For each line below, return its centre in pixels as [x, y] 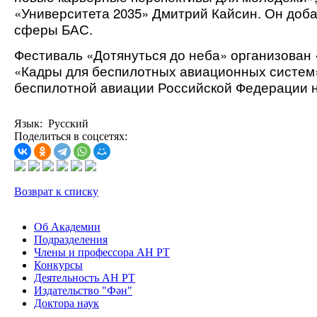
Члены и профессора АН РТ [102, 253]
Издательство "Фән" [83, 291]
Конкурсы [58, 265]
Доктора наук [67, 304]
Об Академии [67, 227]
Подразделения [71, 240]
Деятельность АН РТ [85, 278]
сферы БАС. [55, 29]
